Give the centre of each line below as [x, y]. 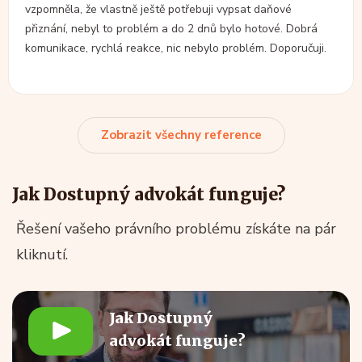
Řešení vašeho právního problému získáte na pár [176, 229]
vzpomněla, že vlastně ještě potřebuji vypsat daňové [158, 10]
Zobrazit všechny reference [181, 135]
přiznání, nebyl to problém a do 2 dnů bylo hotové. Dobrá [171, 29]
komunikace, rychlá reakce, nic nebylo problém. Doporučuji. [176, 48]
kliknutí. [42, 255]
